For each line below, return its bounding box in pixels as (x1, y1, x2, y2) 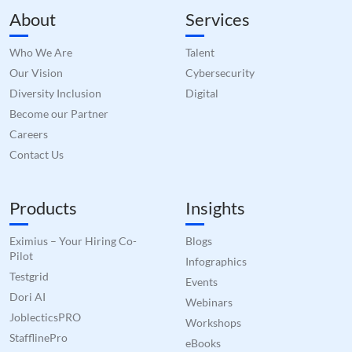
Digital (185, 86, 218, 100)
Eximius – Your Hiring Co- (9, 234, 137, 247)
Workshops (185, 316, 241, 329)
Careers (9, 127, 48, 141)
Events (185, 275, 218, 288)
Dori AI (9, 290, 46, 303)
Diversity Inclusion (9, 86, 101, 100)
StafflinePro (9, 331, 68, 344)
